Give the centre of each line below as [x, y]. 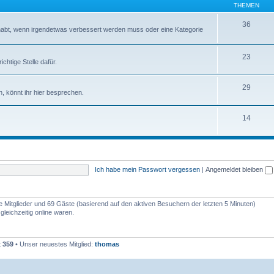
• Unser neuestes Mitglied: [54, 244]
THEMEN [246, 5]
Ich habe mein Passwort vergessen [147, 169]
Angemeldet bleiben [235, 169]
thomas [107, 244]
